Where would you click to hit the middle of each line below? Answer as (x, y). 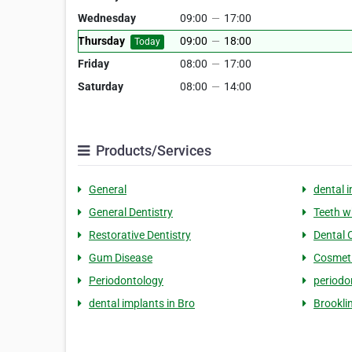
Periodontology (126, 281)
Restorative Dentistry (140, 235)
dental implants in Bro (142, 304)
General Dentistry (131, 213)
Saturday (101, 87)
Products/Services (152, 151)
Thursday (101, 41)
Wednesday (107, 18)
